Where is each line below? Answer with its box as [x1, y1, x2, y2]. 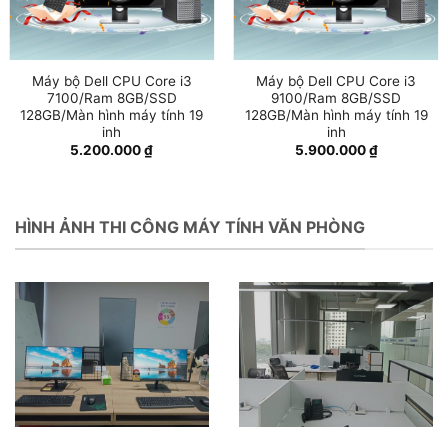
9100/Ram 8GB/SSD [271, 89, 402, 106]
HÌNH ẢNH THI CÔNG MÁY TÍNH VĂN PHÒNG [15, 217, 365, 238]
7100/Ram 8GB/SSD [46, 89, 177, 106]
